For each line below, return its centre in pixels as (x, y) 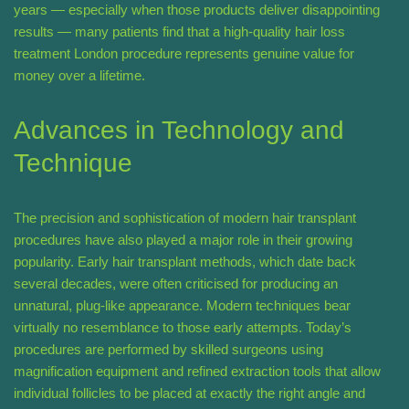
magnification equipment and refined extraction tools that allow (197, 372)
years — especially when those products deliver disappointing (197, 10)
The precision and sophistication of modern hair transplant (185, 218)
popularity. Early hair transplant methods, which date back (185, 262)
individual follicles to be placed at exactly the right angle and (189, 393)
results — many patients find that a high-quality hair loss (179, 32)
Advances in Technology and (179, 131)
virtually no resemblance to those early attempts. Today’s (183, 328)
